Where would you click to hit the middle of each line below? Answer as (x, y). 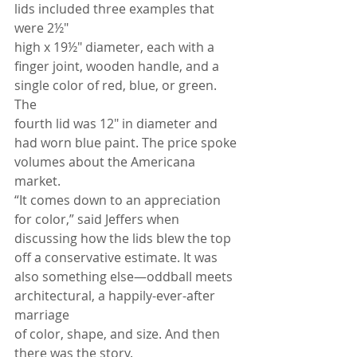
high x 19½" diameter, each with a (116, 47)
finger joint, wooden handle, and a (118, 67)
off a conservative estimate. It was (118, 258)
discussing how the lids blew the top (124, 239)
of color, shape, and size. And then (119, 334)
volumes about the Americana (106, 162)
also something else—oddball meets (125, 277)
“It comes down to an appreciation (119, 200)
